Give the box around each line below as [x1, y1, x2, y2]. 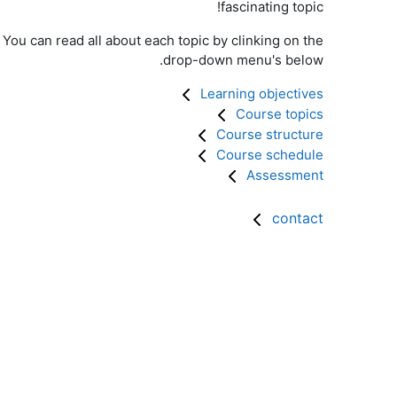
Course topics [236, 105, 323, 122]
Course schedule [216, 146, 323, 163]
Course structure [216, 126, 323, 143]
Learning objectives [200, 85, 323, 102]
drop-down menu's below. [163, 51, 323, 68]
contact [272, 209, 323, 227]
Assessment [246, 167, 323, 183]
